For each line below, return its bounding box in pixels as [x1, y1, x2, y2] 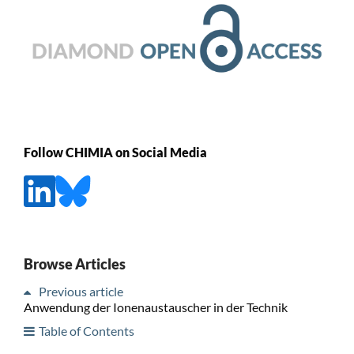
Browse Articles [23, 254, 126, 273]
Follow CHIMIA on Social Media [23, 144, 207, 160]
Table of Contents [38, 322, 134, 338]
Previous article [38, 283, 123, 299]
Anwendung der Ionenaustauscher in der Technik [23, 299, 288, 314]
